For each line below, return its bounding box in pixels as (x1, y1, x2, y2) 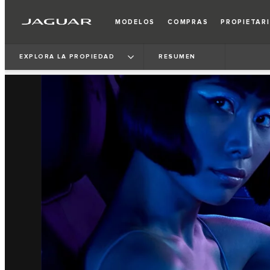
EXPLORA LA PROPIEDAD (19, 52, 115, 60)
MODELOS (115, 17, 155, 26)
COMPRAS (168, 17, 209, 26)
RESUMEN (159, 52, 196, 60)
